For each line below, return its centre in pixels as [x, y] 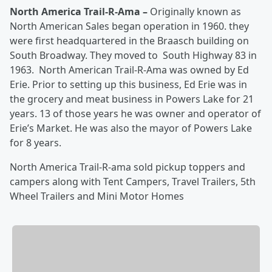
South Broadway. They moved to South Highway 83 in [133, 55]
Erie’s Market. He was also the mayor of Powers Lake [131, 128]
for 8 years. [36, 143]
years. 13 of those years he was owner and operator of [135, 114]
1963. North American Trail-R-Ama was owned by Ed [129, 70]
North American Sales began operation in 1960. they [129, 26]
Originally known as [195, 12]
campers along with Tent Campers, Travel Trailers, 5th [133, 182]
